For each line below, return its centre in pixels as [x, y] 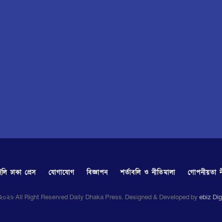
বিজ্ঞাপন [98, 172]
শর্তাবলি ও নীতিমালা [148, 172]
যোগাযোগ [61, 172]
